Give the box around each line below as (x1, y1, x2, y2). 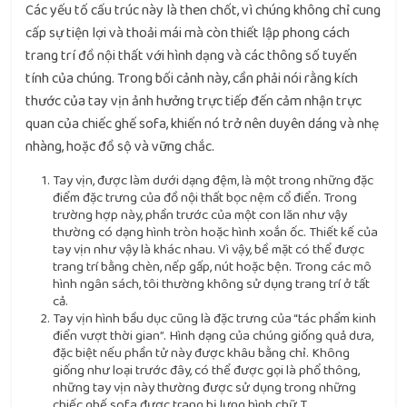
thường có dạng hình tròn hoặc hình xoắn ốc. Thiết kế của (53, 222, 379, 243)
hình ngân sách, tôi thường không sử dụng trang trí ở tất (53, 273, 371, 294)
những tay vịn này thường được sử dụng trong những (53, 377, 357, 398)
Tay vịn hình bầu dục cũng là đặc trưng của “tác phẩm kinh (53, 308, 377, 329)
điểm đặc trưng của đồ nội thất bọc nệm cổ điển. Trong (53, 187, 358, 208)
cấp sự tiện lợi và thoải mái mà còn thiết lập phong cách (25, 22, 351, 45)
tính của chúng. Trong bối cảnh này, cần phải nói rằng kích (25, 67, 359, 90)
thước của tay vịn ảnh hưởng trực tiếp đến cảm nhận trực (25, 90, 362, 113)
